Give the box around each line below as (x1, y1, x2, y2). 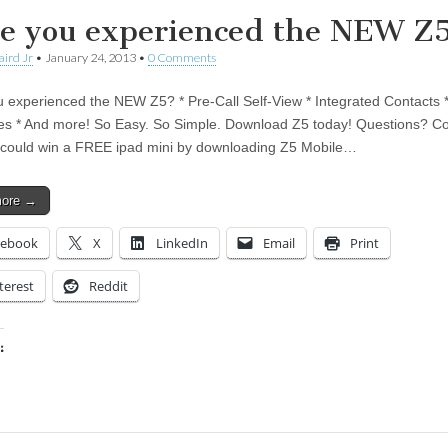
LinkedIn (156, 233, 208, 252)
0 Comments (148, 49, 216, 65)
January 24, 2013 (45, 49, 136, 65)
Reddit (89, 276, 128, 295)
